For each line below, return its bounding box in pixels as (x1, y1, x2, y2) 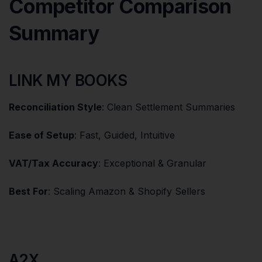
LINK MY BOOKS (9, 71, 127, 89)
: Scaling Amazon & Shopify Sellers (48, 185, 205, 197)
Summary (9, 20, 99, 45)
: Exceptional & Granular (98, 157, 206, 169)
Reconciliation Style (9, 101, 102, 113)
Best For (9, 185, 48, 197)
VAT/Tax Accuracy (9, 157, 98, 169)
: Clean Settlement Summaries (102, 101, 235, 113)
